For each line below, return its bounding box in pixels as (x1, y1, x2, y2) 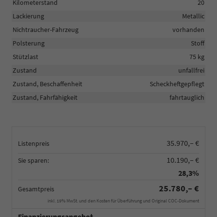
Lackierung (13, 11, 44, 20)
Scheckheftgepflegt (150, 79, 204, 88)
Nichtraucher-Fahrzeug (13, 25, 78, 34)
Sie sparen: (18, 155, 49, 165)
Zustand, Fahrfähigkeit (13, 93, 77, 102)
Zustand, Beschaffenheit (13, 79, 82, 88)
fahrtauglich (170, 93, 204, 102)
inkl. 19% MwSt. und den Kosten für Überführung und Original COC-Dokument (47, 197, 199, 204)
